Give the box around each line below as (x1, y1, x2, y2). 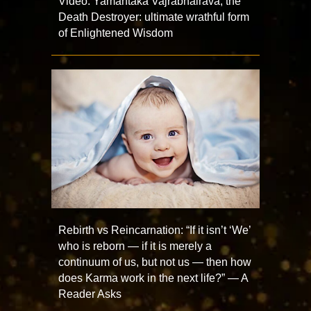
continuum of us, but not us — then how (58, 256, 251, 268)
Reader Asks (58, 288, 121, 300)
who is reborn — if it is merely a (58, 240, 212, 252)
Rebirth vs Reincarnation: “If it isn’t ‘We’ (58, 224, 251, 236)
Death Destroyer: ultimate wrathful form (58, 11, 249, 24)
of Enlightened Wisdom (58, 27, 173, 40)
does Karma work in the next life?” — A (58, 272, 248, 284)
